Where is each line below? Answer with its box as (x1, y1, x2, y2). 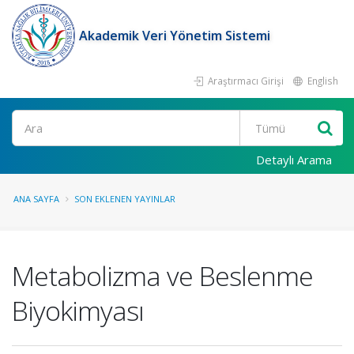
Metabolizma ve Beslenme (12, 258, 313, 294)
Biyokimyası (12, 292, 144, 329)
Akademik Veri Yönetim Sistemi (79, 27, 270, 44)
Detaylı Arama (256, 152, 332, 168)
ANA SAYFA (13, 193, 59, 205)
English (305, 74, 338, 87)
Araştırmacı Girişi (205, 74, 284, 87)
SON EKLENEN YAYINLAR (74, 193, 175, 205)
